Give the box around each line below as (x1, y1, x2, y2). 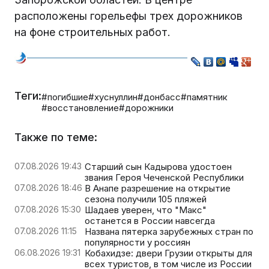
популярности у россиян (85, 236, 190, 248)
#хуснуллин (88, 91, 138, 103)
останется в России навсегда (85, 214, 215, 226)
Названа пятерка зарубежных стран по (85, 225, 253, 237)
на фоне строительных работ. (14, 25, 171, 38)
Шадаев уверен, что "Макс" (85, 204, 207, 216)
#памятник (181, 91, 228, 103)
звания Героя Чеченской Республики (85, 171, 244, 183)
